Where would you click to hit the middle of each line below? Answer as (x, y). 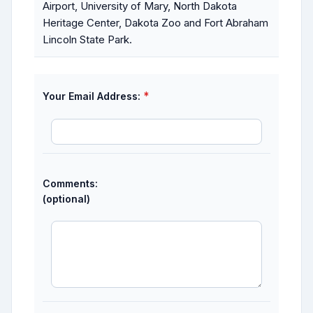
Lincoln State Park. (87, 39)
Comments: (70, 183)
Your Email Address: (92, 96)
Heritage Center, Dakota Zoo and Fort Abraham (155, 23)
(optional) (66, 199)
